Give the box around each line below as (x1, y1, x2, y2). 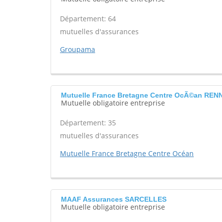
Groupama (60, 45, 95, 54)
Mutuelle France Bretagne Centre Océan (60, 149, 194, 158)
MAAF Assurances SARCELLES (61, 195, 166, 203)
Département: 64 (60, 14, 116, 23)
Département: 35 (60, 118, 116, 127)
